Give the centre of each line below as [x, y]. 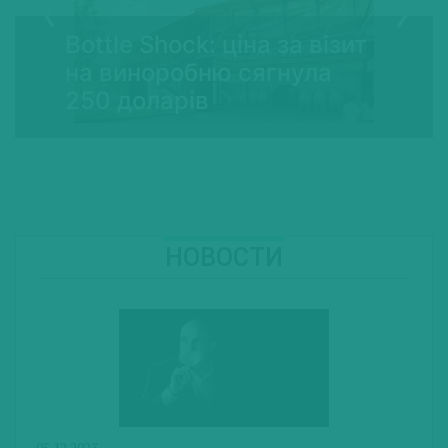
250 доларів [137, 101]
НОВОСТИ [233, 258]
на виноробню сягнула [198, 73]
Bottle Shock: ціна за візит [216, 45]
